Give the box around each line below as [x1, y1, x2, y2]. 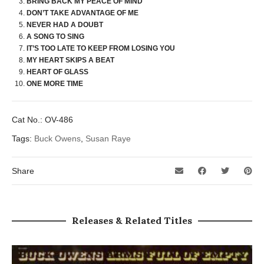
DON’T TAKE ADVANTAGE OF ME [27, 9, 138, 17]
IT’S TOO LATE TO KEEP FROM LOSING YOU [27, 44, 175, 52]
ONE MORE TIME [27, 80, 83, 88]
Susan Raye [85, 134, 131, 143]
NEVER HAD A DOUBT [27, 21, 103, 29]
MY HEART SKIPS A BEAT [27, 56, 114, 64]
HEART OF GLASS [27, 68, 88, 76]
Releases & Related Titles [72, 214, 192, 226]
